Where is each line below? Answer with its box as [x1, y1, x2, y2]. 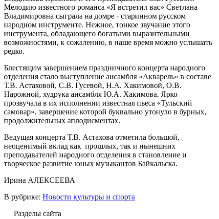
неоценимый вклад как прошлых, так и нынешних [4, 141, 175, 150]
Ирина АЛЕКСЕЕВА [4, 175, 75, 184]
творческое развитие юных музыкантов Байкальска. [4, 159, 177, 168]
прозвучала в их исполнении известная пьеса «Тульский [4, 98, 192, 107]
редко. [4, 46, 24, 55]
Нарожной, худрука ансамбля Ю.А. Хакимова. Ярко [4, 89, 177, 98]
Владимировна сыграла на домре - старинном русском [4, 11, 186, 20]
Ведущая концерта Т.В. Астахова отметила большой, [4, 132, 179, 141]
